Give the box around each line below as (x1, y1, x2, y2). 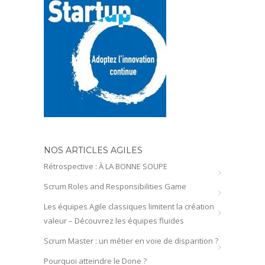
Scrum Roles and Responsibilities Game (44, 180, 186, 192)
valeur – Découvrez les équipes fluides (44, 215, 184, 226)
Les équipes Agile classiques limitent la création (44, 201, 214, 212)
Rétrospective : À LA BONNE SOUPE (44, 160, 167, 172)
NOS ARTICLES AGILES (44, 144, 143, 156)
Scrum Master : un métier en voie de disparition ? (44, 235, 218, 246)
